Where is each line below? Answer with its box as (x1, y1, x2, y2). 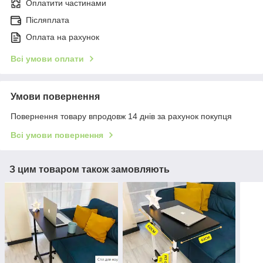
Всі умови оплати (11, 54, 84, 64)
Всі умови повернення (11, 130, 103, 140)
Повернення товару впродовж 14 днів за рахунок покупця (11, 112, 232, 122)
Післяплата (26, 15, 69, 25)
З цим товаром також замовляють (9, 164, 170, 175)
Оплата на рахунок (26, 32, 99, 42)
